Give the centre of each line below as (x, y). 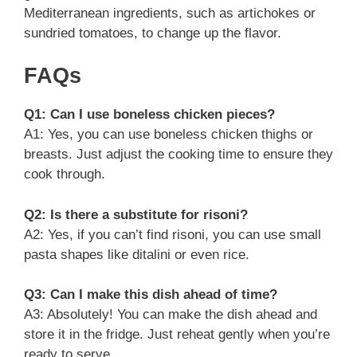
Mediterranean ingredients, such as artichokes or (170, 13)
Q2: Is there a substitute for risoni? (136, 214)
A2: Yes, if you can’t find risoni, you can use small (173, 234)
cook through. (65, 174)
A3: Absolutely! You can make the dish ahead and (171, 314)
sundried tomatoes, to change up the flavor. (153, 33)
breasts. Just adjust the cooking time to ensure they (178, 154)
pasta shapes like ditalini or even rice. (137, 254)
